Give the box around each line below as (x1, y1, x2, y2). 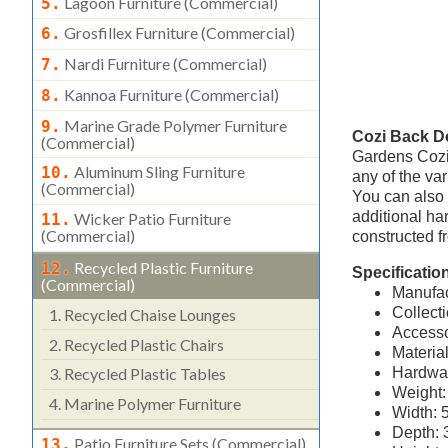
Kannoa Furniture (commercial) (61, 84, 279, 104)
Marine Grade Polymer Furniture (61, 115, 287, 135)
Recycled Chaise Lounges (61, 304, 236, 324)
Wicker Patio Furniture (71, 209, 231, 229)
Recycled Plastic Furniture (71, 258, 253, 278)
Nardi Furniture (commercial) (61, 54, 267, 74)
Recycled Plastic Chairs (61, 334, 224, 354)
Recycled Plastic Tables (61, 364, 226, 384)
